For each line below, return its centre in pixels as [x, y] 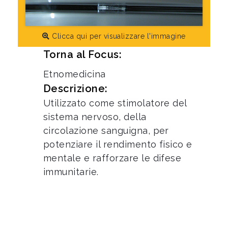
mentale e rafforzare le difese [112, 158]
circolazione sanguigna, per [106, 130]
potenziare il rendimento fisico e [118, 144]
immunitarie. [71, 172]
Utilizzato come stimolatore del [115, 103]
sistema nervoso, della [95, 117]
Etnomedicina [75, 74]
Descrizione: [76, 88]
